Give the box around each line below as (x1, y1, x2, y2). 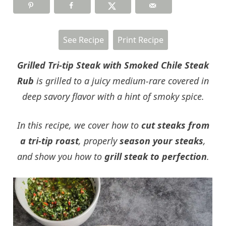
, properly (79, 134, 120, 147)
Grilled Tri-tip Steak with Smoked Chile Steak (17, 59, 209, 71)
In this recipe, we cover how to (17, 119, 141, 131)
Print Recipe (117, 34, 163, 45)
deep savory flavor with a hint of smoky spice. (22, 90, 204, 102)
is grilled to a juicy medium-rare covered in (34, 74, 209, 87)
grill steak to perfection (104, 150, 207, 162)
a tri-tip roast (20, 134, 79, 147)
